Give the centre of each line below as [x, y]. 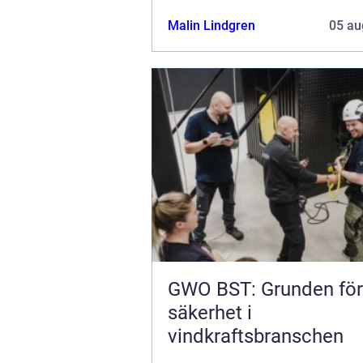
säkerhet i [210, 312]
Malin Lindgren [211, 25]
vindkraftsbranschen [256, 336]
